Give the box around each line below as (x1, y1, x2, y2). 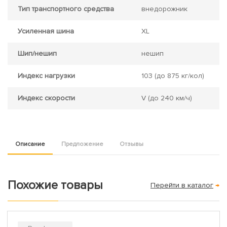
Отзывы (120, 140, 143, 148)
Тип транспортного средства (18, 4, 114, 13)
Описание (15, 140, 45, 148)
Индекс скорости (18, 93, 75, 102)
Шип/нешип (18, 49, 57, 58)
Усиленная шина (18, 26, 74, 35)
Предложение (61, 140, 103, 148)
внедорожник (141, 4, 187, 13)
